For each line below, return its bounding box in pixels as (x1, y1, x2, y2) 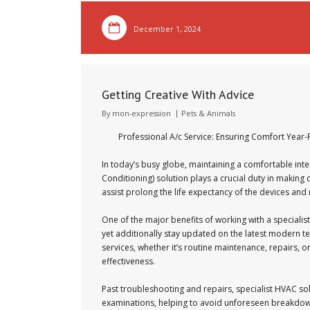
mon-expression (112, 108, 171, 118)
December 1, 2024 (134, 24, 201, 34)
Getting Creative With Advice (102, 86, 254, 102)
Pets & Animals (181, 108, 235, 118)
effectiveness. (102, 255, 155, 267)
